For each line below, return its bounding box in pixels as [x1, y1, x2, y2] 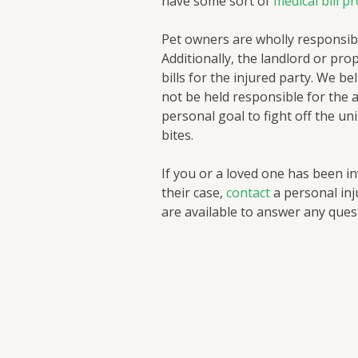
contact [226, 184, 270, 201]
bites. [161, 126, 193, 144]
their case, [161, 184, 226, 201]
